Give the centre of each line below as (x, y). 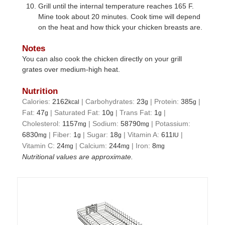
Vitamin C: (40, 146)
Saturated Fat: (78, 113)
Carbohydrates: (111, 102)
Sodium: (107, 124)
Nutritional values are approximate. (80, 157)
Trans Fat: (137, 113)
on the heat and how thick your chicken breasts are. (121, 27)
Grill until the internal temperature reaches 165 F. (116, 6)
